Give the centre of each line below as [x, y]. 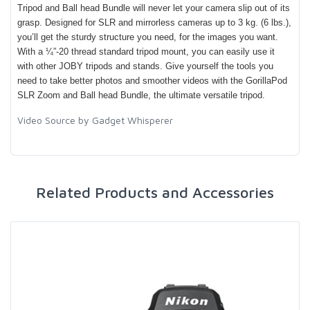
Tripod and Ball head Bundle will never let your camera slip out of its [154, 8]
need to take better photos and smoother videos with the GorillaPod [152, 81]
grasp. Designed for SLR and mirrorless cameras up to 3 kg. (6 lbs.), [154, 23]
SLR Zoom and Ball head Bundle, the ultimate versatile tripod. [141, 95]
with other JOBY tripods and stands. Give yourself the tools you [145, 66]
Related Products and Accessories [155, 192]
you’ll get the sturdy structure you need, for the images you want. [148, 37]
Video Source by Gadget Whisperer [95, 120]
